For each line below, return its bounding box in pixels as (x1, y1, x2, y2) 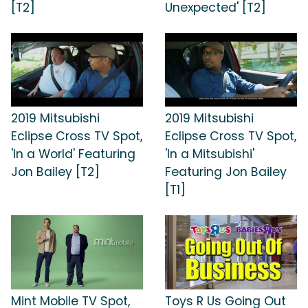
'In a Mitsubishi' (165, 146, 254, 163)
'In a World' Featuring (11, 146, 135, 163)
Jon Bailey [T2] (11, 164, 100, 181)
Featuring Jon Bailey (165, 164, 287, 181)
